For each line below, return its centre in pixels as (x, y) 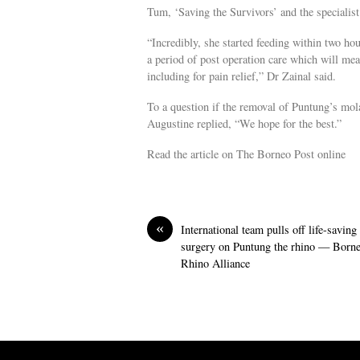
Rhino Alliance (215, 263)
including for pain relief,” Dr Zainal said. (241, 76)
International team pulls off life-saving (269, 229)
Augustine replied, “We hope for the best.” (244, 124)
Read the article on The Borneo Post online (246, 154)
